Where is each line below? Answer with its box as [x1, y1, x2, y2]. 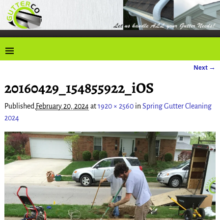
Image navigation [4, 72, 78, 82]
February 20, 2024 [35, 102, 89, 110]
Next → [193, 63, 216, 71]
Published [4, 102, 36, 110]
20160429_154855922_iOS [4, 78, 154, 98]
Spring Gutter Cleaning [142, 102, 212, 110]
